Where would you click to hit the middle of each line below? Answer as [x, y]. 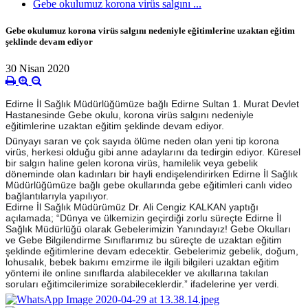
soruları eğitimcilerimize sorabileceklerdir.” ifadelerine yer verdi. [142, 284]
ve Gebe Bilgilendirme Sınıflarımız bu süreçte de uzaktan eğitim [144, 240]
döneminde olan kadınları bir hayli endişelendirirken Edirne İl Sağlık [152, 174]
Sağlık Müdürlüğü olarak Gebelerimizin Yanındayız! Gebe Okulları [148, 229]
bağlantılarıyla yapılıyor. [57, 196]
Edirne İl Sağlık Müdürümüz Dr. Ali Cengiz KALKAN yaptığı [132, 207]
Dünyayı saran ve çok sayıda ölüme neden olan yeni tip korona [142, 141]
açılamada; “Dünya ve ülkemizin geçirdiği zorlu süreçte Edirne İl [143, 218]
